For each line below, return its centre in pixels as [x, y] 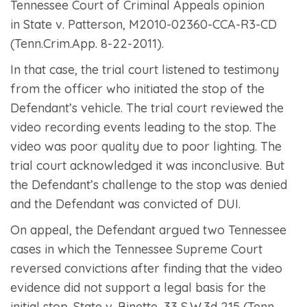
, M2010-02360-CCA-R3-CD [200, 24]
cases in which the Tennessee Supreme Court [136, 249]
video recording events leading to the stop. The [143, 127]
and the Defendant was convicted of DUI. [125, 204]
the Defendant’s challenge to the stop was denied [149, 184]
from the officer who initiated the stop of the [137, 88]
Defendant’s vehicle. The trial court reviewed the [147, 108]
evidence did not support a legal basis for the [138, 287]
